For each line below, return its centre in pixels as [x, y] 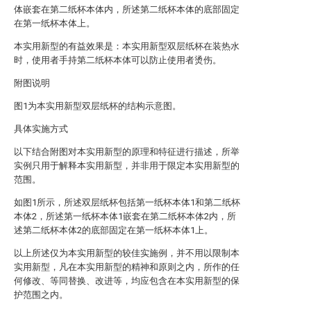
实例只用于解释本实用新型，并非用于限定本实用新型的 [127, 166]
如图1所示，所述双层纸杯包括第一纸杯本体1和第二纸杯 [127, 202]
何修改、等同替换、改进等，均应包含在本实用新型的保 [127, 281]
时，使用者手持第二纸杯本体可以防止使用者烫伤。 [118, 60]
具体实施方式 [41, 129]
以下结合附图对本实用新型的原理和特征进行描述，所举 [127, 152]
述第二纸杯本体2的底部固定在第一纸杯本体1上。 [114, 230]
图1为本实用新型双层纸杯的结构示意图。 [98, 106]
